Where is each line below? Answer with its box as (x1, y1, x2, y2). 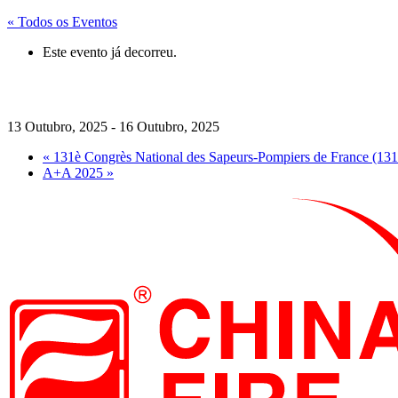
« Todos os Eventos (7, 14, 117, 29)
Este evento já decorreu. (43, 44, 177, 60)
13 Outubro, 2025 (7, 119, 107, 134)
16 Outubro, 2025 (119, 119, 219, 134)
